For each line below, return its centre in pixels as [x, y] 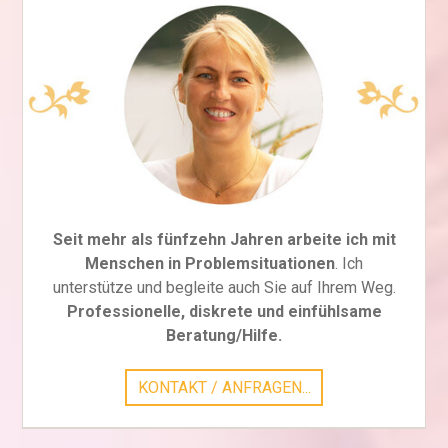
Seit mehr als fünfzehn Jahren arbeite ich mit [224, 240]
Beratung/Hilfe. [224, 336]
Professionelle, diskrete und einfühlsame [224, 312]
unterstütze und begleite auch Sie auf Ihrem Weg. [224, 288]
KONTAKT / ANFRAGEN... [224, 387]
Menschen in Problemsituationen [210, 264]
